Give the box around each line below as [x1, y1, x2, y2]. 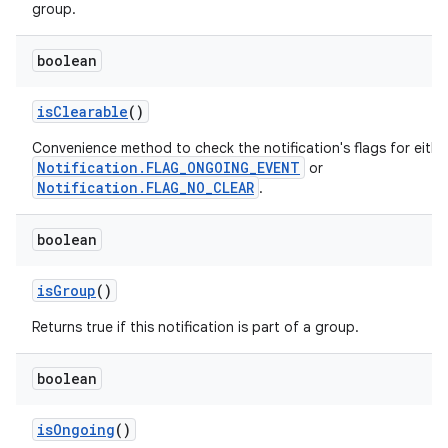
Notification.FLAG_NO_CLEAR [37, 178, 254, 197]
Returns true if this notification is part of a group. [32, 318, 359, 336]
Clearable [53, 102, 128, 121]
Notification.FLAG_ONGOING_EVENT [37, 158, 300, 177]
